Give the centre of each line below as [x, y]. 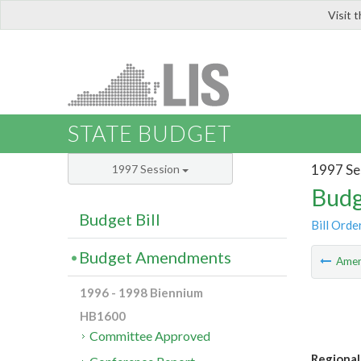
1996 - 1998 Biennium [141, 293]
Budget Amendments [155, 257]
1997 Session [147, 169]
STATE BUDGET [149, 134]
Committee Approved [150, 336]
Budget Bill [120, 220]
